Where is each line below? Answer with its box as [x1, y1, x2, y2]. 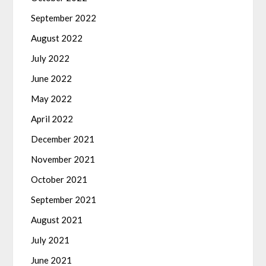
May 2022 [31, 93, 72, 104]
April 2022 [31, 113, 74, 125]
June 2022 [31, 73, 72, 84]
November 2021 [31, 154, 96, 165]
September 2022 [31, 12, 97, 24]
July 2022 [31, 53, 70, 64]
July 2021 [31, 235, 70, 246]
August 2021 [31, 214, 83, 226]
